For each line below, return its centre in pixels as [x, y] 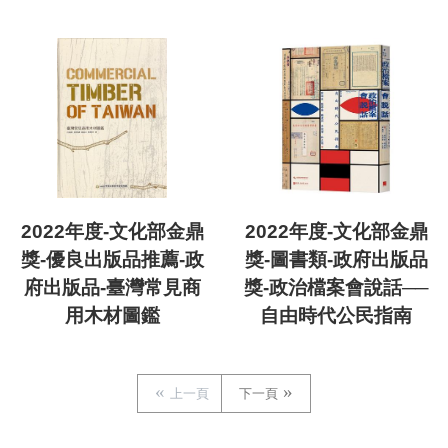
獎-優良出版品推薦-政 [112, 259]
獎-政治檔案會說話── [336, 287]
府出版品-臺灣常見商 [112, 287]
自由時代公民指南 [336, 315]
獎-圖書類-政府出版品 [336, 259]
